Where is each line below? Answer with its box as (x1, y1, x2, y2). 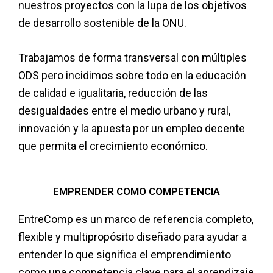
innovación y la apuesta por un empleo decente (18, 122, 245, 135)
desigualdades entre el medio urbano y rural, (18, 104, 230, 118)
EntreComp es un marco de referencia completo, (18, 213, 253, 226)
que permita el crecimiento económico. (18, 140, 208, 153)
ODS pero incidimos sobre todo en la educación (18, 69, 246, 82)
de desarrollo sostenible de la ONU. (18, 16, 186, 29)
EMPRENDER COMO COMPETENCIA (53, 185, 220, 198)
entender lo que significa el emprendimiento (18, 248, 231, 261)
